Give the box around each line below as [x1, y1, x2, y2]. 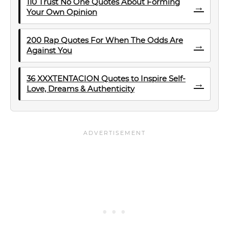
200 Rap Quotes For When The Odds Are [27, 35, 183, 45]
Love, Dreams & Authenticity [27, 84, 134, 94]
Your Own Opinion [27, 7, 97, 17]
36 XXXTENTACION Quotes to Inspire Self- [27, 74, 186, 83]
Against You [27, 45, 72, 55]
